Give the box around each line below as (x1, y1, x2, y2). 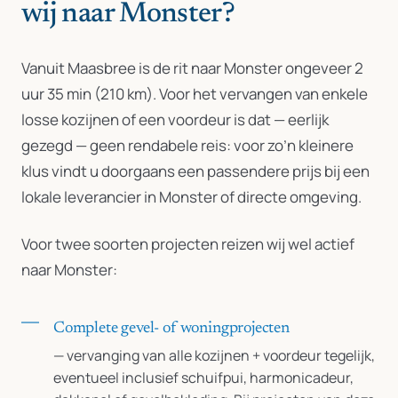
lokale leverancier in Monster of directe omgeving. (21, 187, 362, 207)
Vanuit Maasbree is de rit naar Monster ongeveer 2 (21, 58, 363, 78)
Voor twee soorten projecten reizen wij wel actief (21, 234, 354, 254)
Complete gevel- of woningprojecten (53, 321, 290, 337)
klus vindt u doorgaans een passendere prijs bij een (21, 161, 370, 181)
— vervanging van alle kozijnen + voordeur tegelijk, (53, 346, 375, 365)
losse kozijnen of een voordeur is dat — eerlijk (21, 109, 329, 130)
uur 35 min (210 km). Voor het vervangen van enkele (21, 84, 368, 104)
